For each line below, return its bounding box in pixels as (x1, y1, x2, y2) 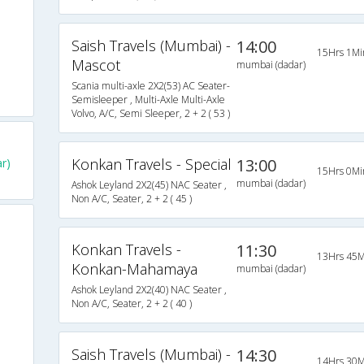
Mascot (71, 55, 120, 76)
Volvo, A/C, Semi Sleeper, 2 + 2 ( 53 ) (71, 106, 230, 121)
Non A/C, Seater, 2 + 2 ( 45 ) (71, 192, 192, 206)
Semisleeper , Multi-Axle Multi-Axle (71, 93, 225, 107)
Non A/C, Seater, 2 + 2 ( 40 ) (71, 297, 192, 311)
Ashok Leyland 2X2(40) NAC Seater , (71, 283, 227, 297)
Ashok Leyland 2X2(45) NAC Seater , (71, 178, 227, 193)
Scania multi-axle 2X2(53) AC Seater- (71, 79, 230, 93)
